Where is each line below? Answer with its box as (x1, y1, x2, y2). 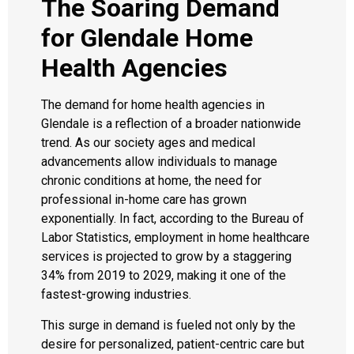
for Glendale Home (41, 23, 253, 54)
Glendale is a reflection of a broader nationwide (41, 116, 301, 132)
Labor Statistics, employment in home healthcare (41, 230, 310, 246)
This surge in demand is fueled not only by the (41, 317, 296, 333)
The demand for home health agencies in (41, 97, 265, 113)
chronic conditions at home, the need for (41, 173, 262, 189)
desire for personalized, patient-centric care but (41, 336, 304, 352)
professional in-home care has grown (41, 192, 247, 208)
